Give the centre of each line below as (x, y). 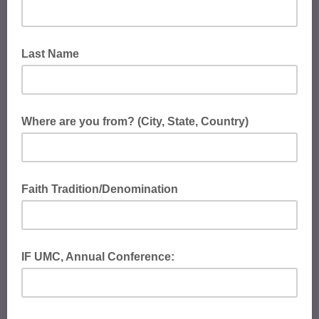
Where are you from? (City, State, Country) (135, 121)
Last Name (50, 54)
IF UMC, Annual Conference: (98, 257)
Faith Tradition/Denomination (100, 189)
